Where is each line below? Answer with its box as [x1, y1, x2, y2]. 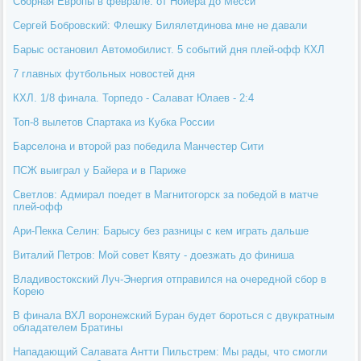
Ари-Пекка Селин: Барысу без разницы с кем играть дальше [13, 224, 309, 237]
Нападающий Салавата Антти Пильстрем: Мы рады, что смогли [13, 345, 328, 358]
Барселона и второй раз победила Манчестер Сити [13, 139, 264, 152]
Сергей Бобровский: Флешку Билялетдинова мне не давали [13, 19, 308, 31]
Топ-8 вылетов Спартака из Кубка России [13, 115, 215, 128]
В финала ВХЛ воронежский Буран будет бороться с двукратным [13, 309, 335, 322]
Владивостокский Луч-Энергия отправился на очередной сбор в [13, 272, 327, 285]
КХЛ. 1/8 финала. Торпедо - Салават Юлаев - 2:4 [13, 91, 255, 104]
